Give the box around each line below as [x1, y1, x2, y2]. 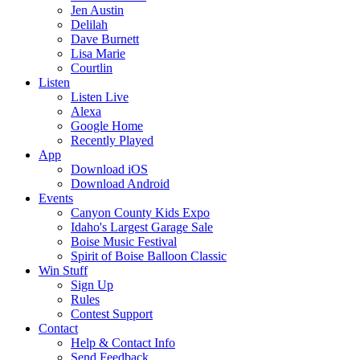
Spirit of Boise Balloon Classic [71, 249, 227, 263]
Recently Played [71, 133, 153, 147]
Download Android [71, 177, 170, 190]
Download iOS [71, 162, 148, 176]
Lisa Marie [71, 47, 125, 60]
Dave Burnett [71, 32, 139, 46]
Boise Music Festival [71, 235, 177, 248]
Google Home [71, 119, 143, 133]
